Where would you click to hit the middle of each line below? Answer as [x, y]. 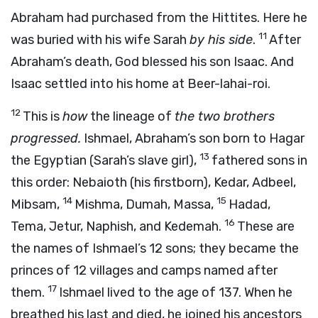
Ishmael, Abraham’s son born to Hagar [193, 138]
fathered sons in [259, 160]
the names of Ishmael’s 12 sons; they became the [155, 248]
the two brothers [225, 116]
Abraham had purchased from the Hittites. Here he [159, 18]
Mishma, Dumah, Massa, [146, 204]
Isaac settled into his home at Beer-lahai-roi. [141, 84]
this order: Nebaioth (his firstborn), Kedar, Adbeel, [153, 182]
